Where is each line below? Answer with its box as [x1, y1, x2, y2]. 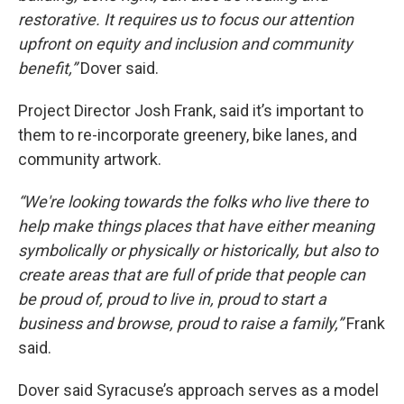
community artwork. [18, 150, 161, 169]
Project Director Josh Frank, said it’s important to [18, 101, 363, 120]
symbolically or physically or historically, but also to [18, 241, 378, 260]
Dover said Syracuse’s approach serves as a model [18, 381, 379, 399]
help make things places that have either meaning [18, 216, 374, 235]
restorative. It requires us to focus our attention [18, 10, 353, 29]
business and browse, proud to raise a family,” [18, 314, 346, 333]
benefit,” [18, 59, 80, 78]
